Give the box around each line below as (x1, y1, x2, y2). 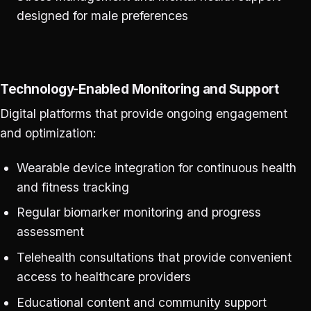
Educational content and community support (16, 294, 267, 310)
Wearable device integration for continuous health (16, 160, 296, 175)
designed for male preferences (16, 8, 188, 24)
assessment (16, 224, 84, 239)
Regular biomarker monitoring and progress (16, 205, 261, 220)
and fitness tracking (16, 179, 129, 194)
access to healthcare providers (16, 269, 191, 285)
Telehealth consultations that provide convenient (16, 250, 292, 265)
